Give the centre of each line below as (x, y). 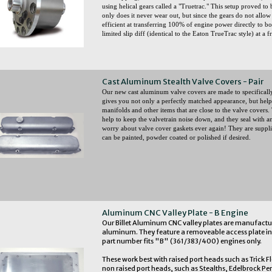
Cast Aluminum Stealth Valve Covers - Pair (182, 81)
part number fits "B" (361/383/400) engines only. (182, 241)
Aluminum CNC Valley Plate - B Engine (175, 212)
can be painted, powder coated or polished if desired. (176, 137)
